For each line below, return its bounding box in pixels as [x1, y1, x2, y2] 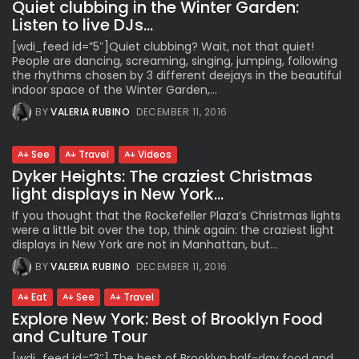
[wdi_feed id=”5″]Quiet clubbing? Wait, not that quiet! [12, 38, 314, 55]
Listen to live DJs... [12, 14, 153, 37]
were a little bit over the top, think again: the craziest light [12, 222, 334, 239]
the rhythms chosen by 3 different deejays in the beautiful [12, 67, 341, 84]
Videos [138, 147, 171, 162]
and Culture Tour [12, 325, 147, 349]
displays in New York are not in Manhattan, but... [12, 236, 277, 253]
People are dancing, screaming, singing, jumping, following [12, 53, 337, 70]
